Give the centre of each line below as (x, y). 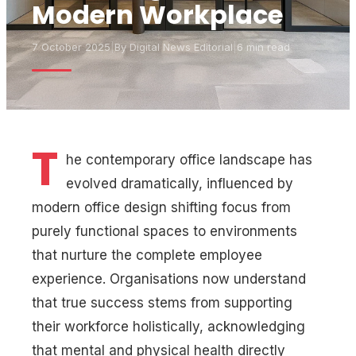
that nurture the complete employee (147, 255)
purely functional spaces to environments (164, 231)
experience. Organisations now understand (169, 279)
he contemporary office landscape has (189, 160)
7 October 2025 (71, 47)
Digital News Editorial (181, 47)
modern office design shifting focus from (161, 207)
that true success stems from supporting (162, 303)
